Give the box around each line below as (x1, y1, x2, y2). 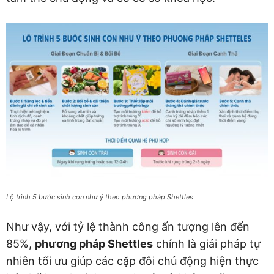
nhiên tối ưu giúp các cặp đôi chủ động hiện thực (6, 254, 259, 267)
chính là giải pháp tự (153, 237, 261, 250)
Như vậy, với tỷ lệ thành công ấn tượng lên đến (6, 220, 250, 233)
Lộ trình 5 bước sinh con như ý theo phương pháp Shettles (6, 192, 193, 201)
